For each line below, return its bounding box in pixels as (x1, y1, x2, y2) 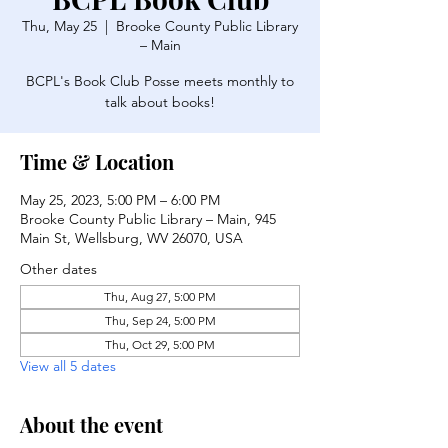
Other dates (20, 260, 97, 278)
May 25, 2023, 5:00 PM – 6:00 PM (20, 191, 220, 209)
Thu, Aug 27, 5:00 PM (104, 289, 216, 304)
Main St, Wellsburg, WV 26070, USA (20, 229, 243, 247)
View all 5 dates (20, 357, 116, 375)
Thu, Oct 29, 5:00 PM (105, 337, 215, 352)
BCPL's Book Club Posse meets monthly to (26, 72, 294, 90)
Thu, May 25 (22, 17, 97, 35)
